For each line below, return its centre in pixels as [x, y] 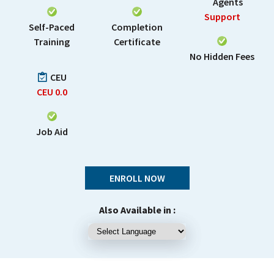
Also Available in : [137, 210]
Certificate [137, 42]
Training [52, 42]
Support [222, 17]
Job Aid [52, 131]
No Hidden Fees [222, 56]
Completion [137, 27]
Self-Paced [52, 27]
